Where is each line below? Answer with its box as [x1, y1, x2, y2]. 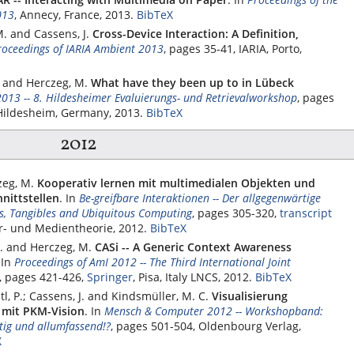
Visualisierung [212, 288, 288, 303]
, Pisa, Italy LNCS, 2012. [133, 269, 252, 284]
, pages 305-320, [192, 205, 280, 220]
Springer [87, 269, 133, 284]
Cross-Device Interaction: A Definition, [92, 25, 299, 41]
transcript [280, 205, 332, 220]
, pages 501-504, [111, 318, 198, 333]
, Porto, [266, 40, 302, 56]
